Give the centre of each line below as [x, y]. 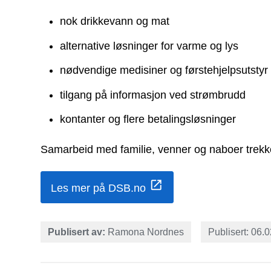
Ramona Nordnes [146, 232]
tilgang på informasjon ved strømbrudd [153, 95]
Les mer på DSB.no [99, 188]
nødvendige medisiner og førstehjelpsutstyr [164, 70]
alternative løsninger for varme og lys [149, 46]
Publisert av [75, 232]
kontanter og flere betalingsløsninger [148, 119]
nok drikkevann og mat [115, 21]
